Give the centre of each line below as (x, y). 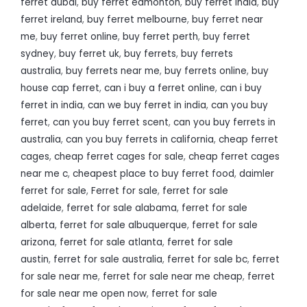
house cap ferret (60, 88)
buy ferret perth (160, 36)
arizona (38, 242)
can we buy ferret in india (147, 105)
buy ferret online (79, 36)
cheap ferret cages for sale (119, 156)
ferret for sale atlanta (111, 242)
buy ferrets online (206, 71)
